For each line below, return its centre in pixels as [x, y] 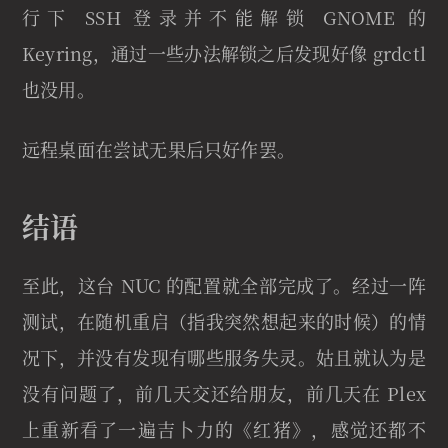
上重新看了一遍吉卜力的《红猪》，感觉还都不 [224, 429]
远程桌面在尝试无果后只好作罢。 [159, 149]
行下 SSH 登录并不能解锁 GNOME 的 [224, 17]
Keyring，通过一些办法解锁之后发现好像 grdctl [224, 53]
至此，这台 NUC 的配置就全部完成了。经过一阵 [224, 285]
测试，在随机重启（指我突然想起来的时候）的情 [224, 321]
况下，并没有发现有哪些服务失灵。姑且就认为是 [224, 357]
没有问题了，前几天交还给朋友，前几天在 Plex [224, 393]
